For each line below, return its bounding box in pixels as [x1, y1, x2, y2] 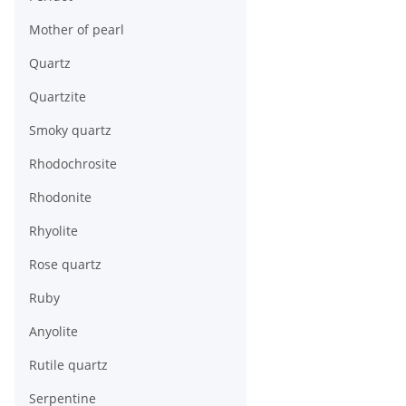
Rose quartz [29, 256, 101, 274]
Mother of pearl [29, 21, 124, 39]
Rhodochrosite [29, 155, 117, 173]
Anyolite [29, 323, 78, 341]
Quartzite [29, 88, 86, 106]
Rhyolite [29, 222, 78, 240]
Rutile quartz [29, 356, 108, 374]
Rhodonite [29, 188, 92, 207]
